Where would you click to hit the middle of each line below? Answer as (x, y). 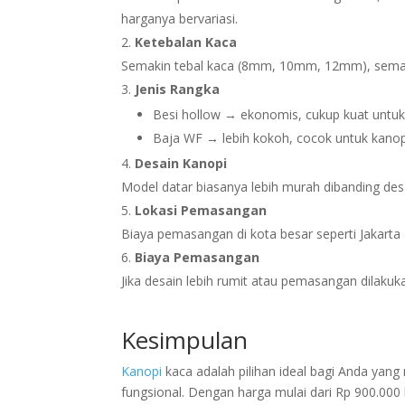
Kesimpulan (185, 340)
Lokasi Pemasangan (201, 210)
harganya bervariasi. (180, 19)
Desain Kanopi (181, 163)
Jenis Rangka (178, 89)
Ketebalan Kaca (186, 42)
